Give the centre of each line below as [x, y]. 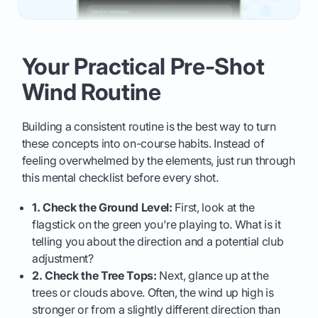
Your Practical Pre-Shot [143, 67]
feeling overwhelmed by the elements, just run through [158, 161]
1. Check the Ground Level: [102, 208]
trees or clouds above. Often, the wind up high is [153, 293]
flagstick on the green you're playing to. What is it [157, 225]
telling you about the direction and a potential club [158, 242]
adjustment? [63, 259]
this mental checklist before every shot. [120, 178]
